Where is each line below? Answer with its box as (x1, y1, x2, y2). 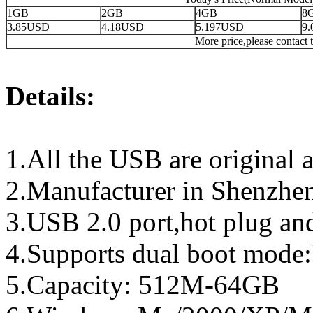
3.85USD (7, 20, 50, 33)
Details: (6, 80, 95, 111)
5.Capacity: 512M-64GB (6, 269, 279, 300)
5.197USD (196, 20, 244, 33)
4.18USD (101, 20, 144, 33)
